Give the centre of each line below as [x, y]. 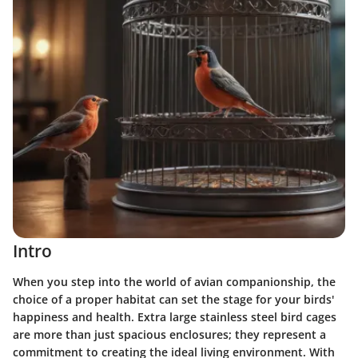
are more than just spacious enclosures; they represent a [169, 334]
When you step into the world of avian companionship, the [174, 281]
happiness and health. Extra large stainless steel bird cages [175, 316]
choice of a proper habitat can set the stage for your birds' [173, 299]
